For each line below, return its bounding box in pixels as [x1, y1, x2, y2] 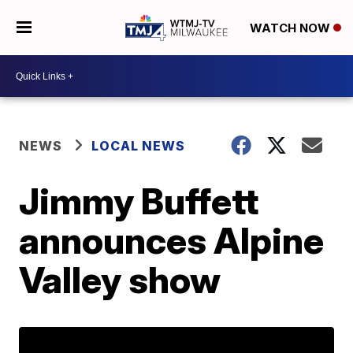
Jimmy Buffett [19, 179, 259, 223]
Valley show [19, 258, 221, 302]
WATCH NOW [249, 20, 333, 36]
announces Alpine [19, 218, 325, 262]
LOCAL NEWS [91, 138, 186, 154]
